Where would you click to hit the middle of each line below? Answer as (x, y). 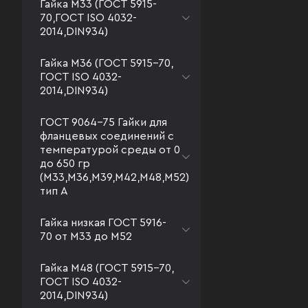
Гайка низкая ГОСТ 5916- (103, 223)
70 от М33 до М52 (86, 236)
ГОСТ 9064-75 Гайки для (103, 122)
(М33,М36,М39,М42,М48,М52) (114, 177)
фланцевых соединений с (107, 136)
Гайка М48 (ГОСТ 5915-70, (107, 268)
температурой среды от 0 (110, 150)
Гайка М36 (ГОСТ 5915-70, (107, 63)
